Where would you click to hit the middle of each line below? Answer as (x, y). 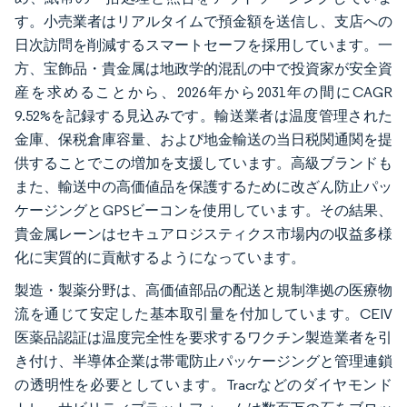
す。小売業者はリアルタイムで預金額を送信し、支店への (203, 21)
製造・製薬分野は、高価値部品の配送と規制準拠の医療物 (203, 290)
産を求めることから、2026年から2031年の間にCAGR (203, 92)
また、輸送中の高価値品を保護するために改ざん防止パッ (203, 187)
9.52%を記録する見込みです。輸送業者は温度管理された (203, 116)
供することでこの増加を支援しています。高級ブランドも (203, 163)
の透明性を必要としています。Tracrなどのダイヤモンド (203, 385)
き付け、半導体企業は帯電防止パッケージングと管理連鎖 (203, 361)
